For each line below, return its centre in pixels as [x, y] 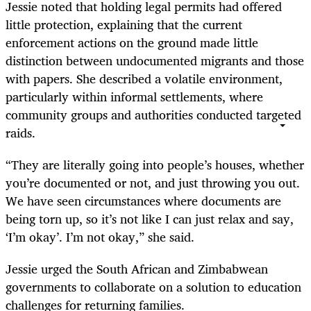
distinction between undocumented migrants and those [155, 60]
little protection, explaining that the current [124, 24]
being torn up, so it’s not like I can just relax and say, [150, 218]
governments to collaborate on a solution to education [153, 287]
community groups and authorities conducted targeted [153, 114]
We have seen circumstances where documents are [143, 200]
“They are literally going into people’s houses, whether [155, 164]
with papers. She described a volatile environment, [144, 78]
